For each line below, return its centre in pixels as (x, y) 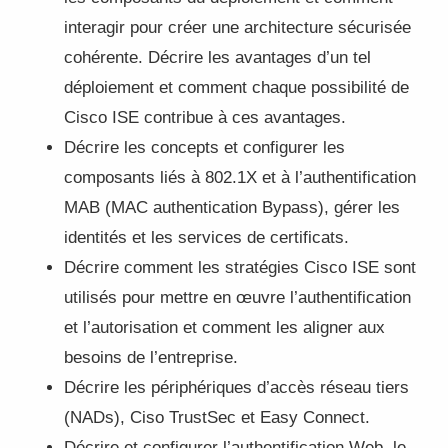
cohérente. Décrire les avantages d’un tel (217, 58)
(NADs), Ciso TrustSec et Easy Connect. (216, 418)
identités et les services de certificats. (206, 238)
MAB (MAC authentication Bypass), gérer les (231, 208)
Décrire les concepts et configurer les (204, 148)
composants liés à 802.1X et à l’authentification (239, 178)
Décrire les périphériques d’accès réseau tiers (236, 388)
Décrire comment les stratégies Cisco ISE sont (239, 268)
